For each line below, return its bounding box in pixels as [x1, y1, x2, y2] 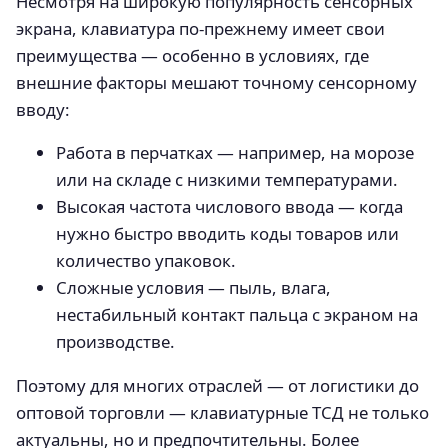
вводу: [16, 97, 70, 121]
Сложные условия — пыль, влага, [56, 276, 331, 300]
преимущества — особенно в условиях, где [16, 43, 369, 67]
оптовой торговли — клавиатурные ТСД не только [16, 401, 429, 425]
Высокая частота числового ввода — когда [56, 195, 403, 219]
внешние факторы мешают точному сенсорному [16, 70, 417, 94]
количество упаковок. [56, 249, 236, 273]
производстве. [56, 330, 175, 354]
